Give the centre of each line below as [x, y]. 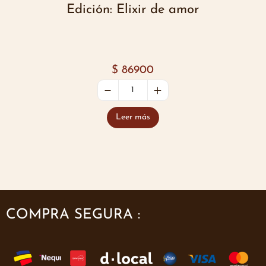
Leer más [133, 118]
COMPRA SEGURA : [73, 215]
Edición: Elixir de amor [133, 10]
